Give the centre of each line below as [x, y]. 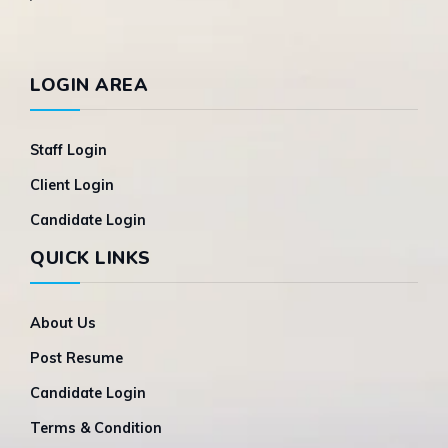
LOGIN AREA [89, 85]
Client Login [72, 185]
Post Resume [76, 358]
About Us [63, 323]
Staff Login [68, 150]
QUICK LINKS [90, 258]
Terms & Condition [96, 428]
